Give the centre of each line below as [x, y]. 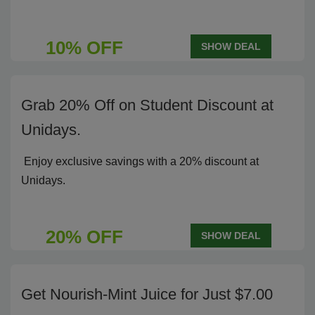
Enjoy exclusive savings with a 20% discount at [140, 161]
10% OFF [84, 48]
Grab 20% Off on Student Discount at [147, 105]
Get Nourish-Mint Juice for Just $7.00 [147, 294]
